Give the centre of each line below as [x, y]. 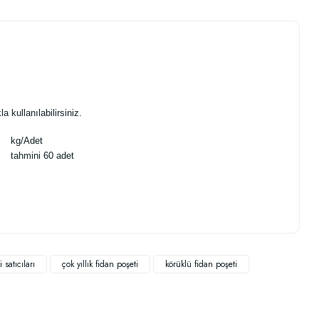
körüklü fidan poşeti [201, 264]
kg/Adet [25, 141]
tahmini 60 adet [41, 156]
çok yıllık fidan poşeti [100, 264]
